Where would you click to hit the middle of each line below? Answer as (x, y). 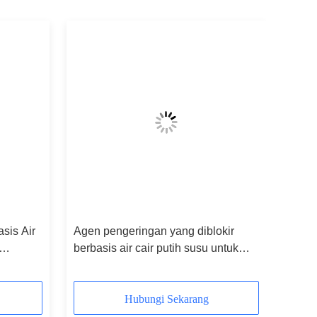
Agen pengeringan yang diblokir (154, 231)
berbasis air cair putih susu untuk (156, 248)
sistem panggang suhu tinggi (146, 265)
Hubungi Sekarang (166, 299)
